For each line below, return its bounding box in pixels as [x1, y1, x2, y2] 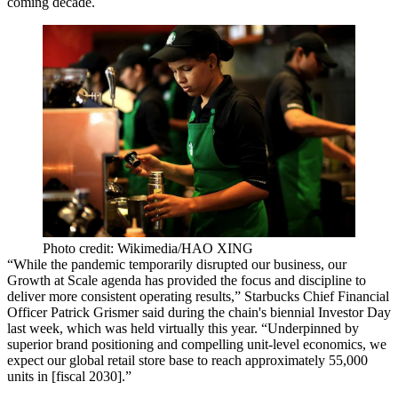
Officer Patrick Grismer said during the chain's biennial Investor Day [7, 305, 391, 321]
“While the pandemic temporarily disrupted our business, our [7, 257, 346, 273]
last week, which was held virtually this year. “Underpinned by [7, 321, 359, 337]
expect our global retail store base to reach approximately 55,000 [7, 353, 368, 369]
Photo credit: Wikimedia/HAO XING [43, 241, 253, 257]
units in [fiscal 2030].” [7, 369, 131, 385]
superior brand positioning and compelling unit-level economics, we [7, 337, 386, 353]
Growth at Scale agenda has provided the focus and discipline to [7, 273, 366, 289]
